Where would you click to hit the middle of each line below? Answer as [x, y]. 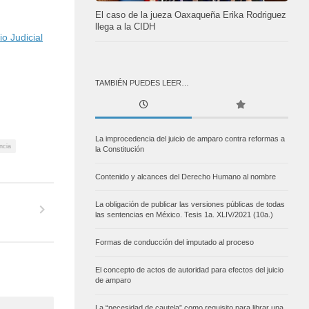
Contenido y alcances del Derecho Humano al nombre [186, 177]
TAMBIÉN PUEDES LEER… [142, 83]
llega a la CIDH [125, 27]
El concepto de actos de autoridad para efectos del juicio [189, 270]
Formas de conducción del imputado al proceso [175, 242]
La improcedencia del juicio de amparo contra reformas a [190, 139]
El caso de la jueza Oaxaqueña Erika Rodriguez [191, 16]
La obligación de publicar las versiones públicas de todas [190, 205]
